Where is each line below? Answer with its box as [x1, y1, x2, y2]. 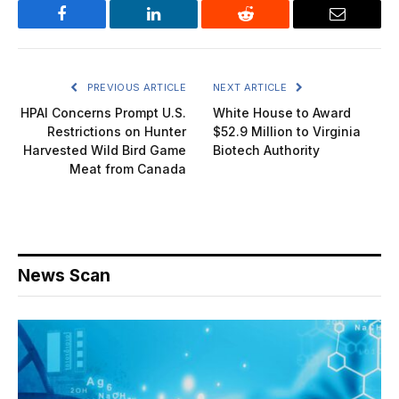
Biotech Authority [213, 142, 320, 158]
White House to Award [213, 104, 351, 120]
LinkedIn [152, 19, 211, 36]
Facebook [61, 19, 123, 36]
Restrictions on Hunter [47, 123, 186, 139]
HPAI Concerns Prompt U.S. [20, 104, 186, 120]
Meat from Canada [69, 160, 186, 176]
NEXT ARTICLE [213, 80, 290, 94]
